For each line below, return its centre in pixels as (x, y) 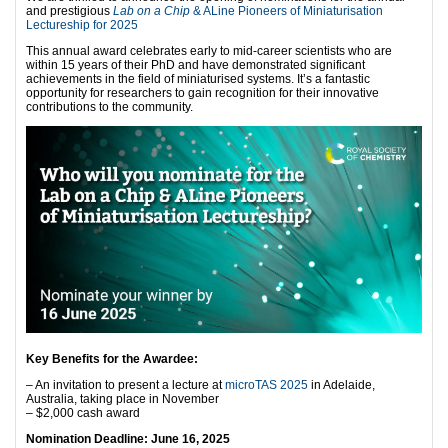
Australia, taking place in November (122, 399)
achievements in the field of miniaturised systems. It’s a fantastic (198, 79)
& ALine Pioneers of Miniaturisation (286, 11)
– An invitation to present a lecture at (125, 385)
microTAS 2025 (266, 385)
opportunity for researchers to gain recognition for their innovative (202, 93)
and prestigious (69, 11)
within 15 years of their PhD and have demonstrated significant (195, 65)
